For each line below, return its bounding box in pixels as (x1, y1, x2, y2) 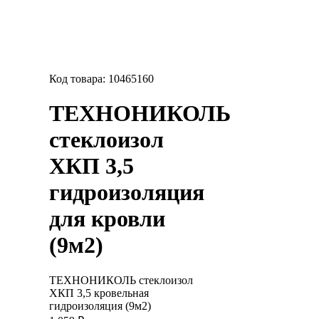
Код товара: (49, 73, 109, 85)
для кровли (49, 206, 166, 232)
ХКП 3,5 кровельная (49, 286, 150, 299)
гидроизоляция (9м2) (49, 299, 152, 312)
